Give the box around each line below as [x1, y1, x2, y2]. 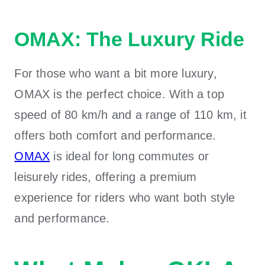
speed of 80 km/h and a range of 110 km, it [14, 108, 247, 121]
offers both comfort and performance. [14, 128, 216, 142]
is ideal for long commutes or [50, 149, 209, 163]
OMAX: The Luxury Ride [14, 27, 245, 50]
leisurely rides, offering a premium [14, 170, 197, 183]
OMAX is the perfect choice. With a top [14, 87, 225, 101]
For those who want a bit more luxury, [14, 66, 217, 80]
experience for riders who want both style [14, 190, 235, 204]
